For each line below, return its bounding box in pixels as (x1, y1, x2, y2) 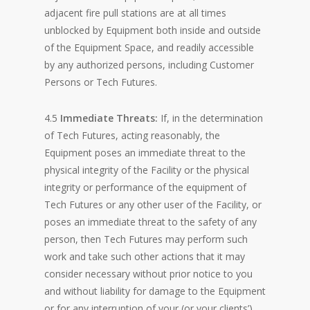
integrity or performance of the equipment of (44, 181, 246, 194)
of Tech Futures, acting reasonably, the (44, 129, 220, 142)
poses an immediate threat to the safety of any (44, 215, 257, 228)
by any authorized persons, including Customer (44, 58, 254, 71)
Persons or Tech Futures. (44, 75, 157, 89)
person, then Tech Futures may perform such (44, 232, 248, 246)
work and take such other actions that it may (44, 250, 245, 263)
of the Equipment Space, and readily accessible (44, 41, 254, 54)
